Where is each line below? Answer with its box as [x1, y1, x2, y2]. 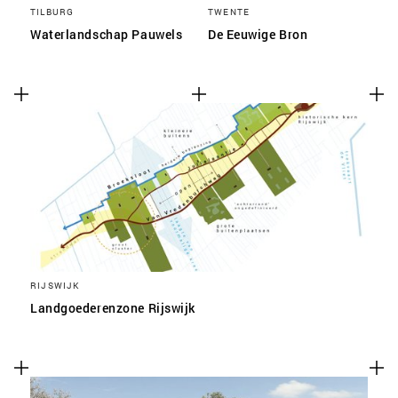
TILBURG [30, 5, 75, 18]
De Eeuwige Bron [208, 26, 308, 43]
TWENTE [208, 5, 251, 18]
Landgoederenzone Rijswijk [30, 299, 195, 316]
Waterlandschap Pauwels [30, 26, 183, 43]
